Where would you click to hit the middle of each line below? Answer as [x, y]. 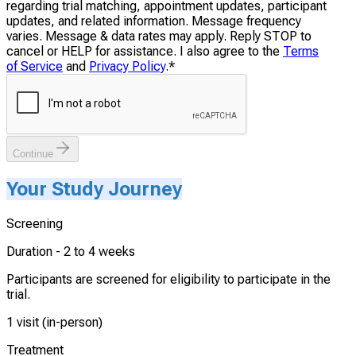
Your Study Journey [94, 190]
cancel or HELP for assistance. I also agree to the [143, 52]
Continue [33, 154]
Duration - [35, 252]
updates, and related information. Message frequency [154, 21]
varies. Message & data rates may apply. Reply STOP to [159, 37]
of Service [35, 67]
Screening [35, 224]
